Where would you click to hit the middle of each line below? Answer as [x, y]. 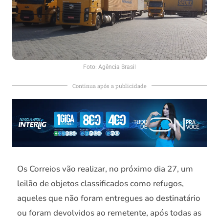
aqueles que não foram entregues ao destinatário [109, 198]
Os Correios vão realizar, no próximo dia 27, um [105, 169]
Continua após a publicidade [109, 86]
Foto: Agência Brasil [109, 67]
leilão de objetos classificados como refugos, [100, 184]
